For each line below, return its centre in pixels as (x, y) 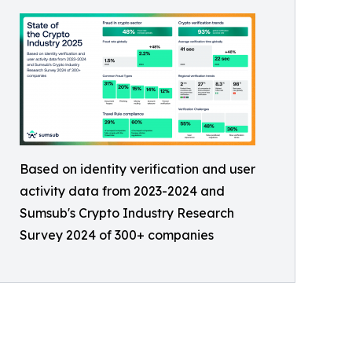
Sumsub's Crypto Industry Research (127, 213)
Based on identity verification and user (137, 169)
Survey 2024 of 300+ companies (117, 235)
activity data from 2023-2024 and (122, 191)
